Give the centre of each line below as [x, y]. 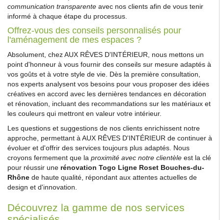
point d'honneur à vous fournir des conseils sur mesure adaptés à [109, 64]
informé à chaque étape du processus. [67, 16]
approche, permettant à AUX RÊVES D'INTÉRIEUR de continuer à [110, 138]
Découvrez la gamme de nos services [96, 207]
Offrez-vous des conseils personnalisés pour [94, 30]
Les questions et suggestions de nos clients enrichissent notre [104, 128]
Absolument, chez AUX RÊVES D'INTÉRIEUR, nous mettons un [106, 54]
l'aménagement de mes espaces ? [74, 40]
